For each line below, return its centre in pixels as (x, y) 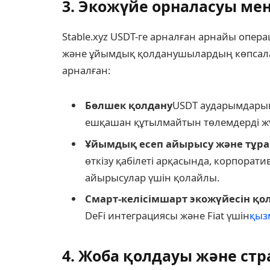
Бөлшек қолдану (129, 105)
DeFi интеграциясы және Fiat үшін (167, 215)
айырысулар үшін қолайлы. (152, 177)
